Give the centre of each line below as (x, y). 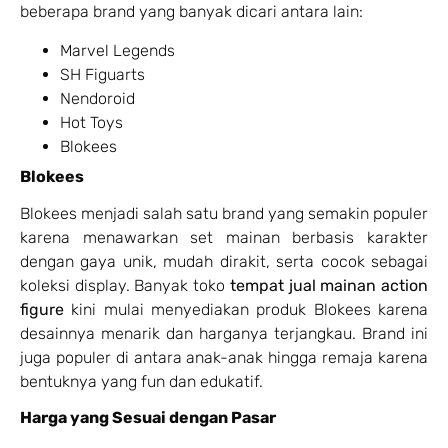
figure (42, 309)
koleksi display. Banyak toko (125, 285)
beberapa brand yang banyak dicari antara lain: (191, 12)
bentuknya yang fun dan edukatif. (141, 381)
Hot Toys (91, 122)
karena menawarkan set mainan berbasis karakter (224, 237)
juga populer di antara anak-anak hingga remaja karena (224, 357)
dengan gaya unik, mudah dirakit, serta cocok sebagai (224, 261)
